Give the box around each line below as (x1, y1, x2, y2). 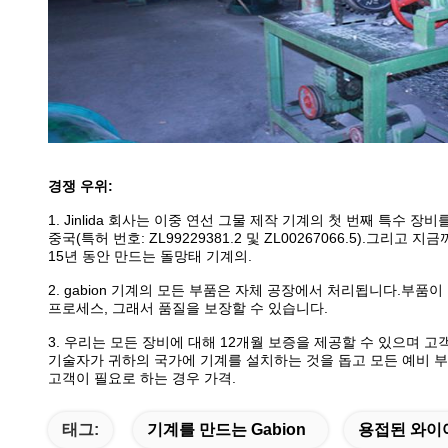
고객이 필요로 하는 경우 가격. (48, 370, 236, 386)
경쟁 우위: (48, 178, 113, 194)
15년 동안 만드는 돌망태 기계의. (48, 248, 252, 264)
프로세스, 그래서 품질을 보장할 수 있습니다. (48, 300, 328, 316)
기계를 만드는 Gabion (147, 421, 306, 438)
